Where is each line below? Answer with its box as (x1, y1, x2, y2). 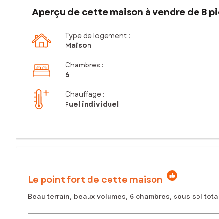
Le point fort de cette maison (28, 173, 163, 186)
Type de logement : (65, 31, 130, 41)
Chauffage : (65, 89, 105, 100)
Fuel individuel (65, 99, 119, 109)
